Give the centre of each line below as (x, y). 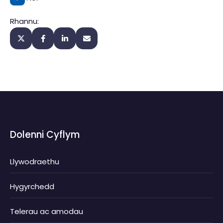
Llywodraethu (35, 161)
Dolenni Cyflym (45, 135)
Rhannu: (24, 21)
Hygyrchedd (32, 186)
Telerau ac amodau (47, 211)
